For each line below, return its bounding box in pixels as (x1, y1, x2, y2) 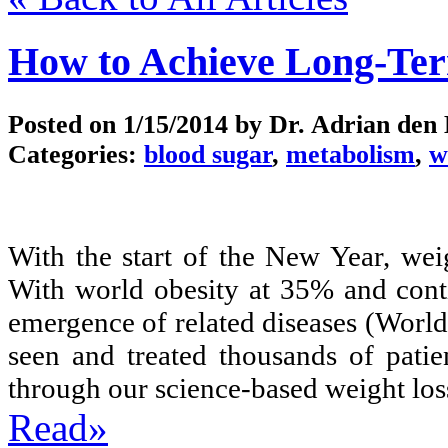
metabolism (286, 139, 415, 169)
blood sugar (144, 139, 272, 169)
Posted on (8, 109, 123, 139)
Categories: (8, 139, 144, 169)
